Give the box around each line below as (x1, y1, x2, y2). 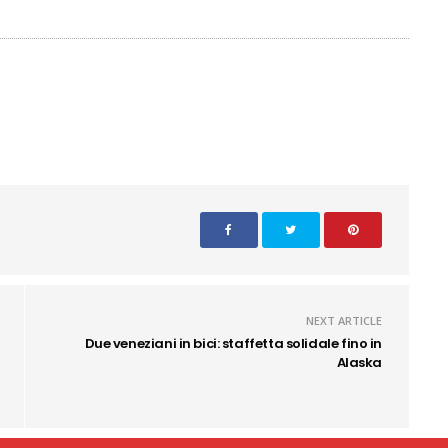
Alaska (336, 353, 382, 373)
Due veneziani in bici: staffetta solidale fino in (84, 334, 382, 354)
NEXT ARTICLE (306, 313, 382, 329)
